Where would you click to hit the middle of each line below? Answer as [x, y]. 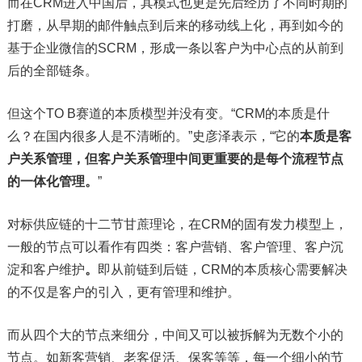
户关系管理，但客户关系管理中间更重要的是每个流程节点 [175, 159]
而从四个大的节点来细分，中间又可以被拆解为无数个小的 [175, 335]
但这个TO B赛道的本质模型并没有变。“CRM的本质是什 [168, 114]
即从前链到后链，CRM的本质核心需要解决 [222, 270]
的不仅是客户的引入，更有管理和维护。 [123, 293]
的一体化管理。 [52, 182]
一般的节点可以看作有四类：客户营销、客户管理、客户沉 [175, 247]
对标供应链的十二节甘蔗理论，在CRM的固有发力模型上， [177, 225]
